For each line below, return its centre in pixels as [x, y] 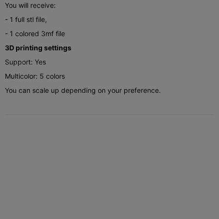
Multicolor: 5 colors [35, 76]
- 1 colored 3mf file [35, 34]
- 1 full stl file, [26, 20]
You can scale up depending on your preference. [83, 90]
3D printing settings [38, 48]
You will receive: [30, 5]
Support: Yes [25, 62]
